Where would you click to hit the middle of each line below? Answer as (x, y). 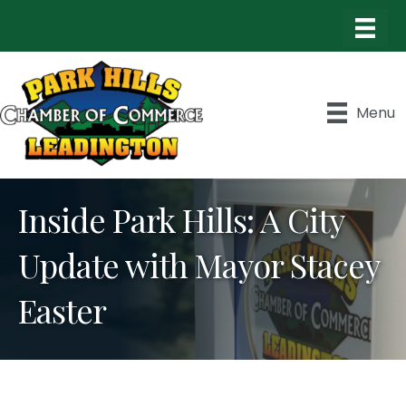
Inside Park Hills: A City (181, 219)
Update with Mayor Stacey (198, 264)
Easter (62, 309)
